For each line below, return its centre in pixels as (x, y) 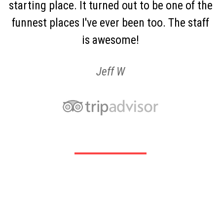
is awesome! (110, 40)
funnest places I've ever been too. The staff (110, 23)
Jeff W (110, 72)
